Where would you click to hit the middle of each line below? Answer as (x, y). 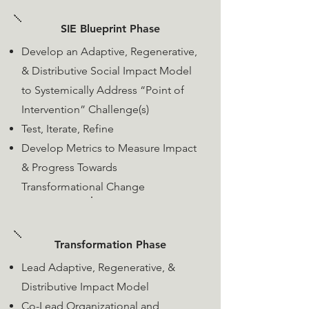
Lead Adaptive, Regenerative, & (98, 267)
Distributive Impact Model (87, 287)
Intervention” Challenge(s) (85, 109)
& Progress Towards (69, 167)
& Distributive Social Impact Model (107, 71)
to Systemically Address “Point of (103, 90)
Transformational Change (83, 187)
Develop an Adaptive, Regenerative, (109, 51)
